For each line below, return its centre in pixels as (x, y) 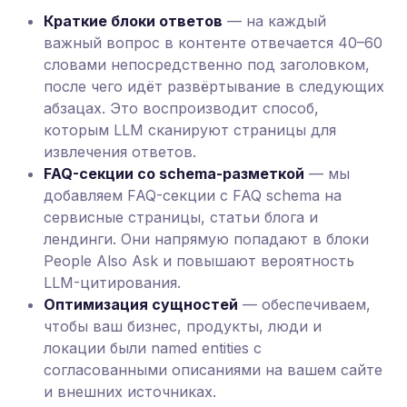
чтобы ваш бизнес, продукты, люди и (183, 326)
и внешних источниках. (130, 392)
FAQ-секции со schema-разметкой (174, 174)
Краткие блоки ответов (133, 21)
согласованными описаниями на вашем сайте (213, 370)
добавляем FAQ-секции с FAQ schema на (193, 195)
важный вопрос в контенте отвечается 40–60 (213, 43)
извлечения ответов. (120, 152)
